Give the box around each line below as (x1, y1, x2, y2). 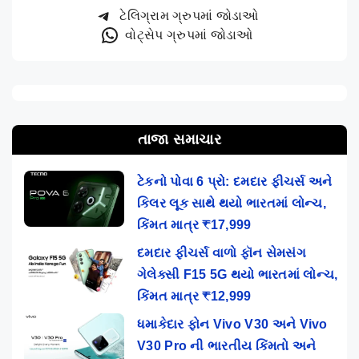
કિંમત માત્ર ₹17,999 (137, 217, 252, 232)
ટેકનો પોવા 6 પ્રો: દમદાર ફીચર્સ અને (137, 174, 333, 188)
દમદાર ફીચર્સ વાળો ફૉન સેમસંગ (137, 245, 306, 260)
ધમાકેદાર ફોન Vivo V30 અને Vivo (137, 317, 328, 331)
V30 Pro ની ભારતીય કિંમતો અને (137, 338, 317, 353)
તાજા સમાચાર (137, 131, 222, 147)
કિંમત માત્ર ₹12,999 (137, 288, 252, 303)
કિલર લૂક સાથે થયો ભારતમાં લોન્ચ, (137, 196, 326, 210)
